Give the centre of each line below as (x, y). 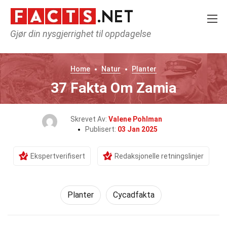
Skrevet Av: (89, 119)
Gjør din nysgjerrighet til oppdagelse (81, 34)
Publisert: (101, 129)
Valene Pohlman (135, 119)
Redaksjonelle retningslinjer (159, 156)
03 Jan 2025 (137, 129)
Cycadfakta (134, 195)
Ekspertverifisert (58, 156)
